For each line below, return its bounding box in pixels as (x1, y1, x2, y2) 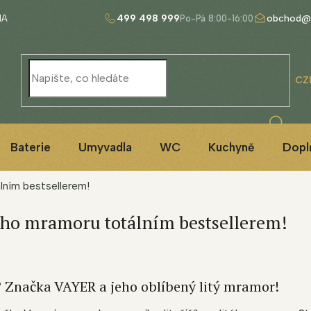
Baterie (10, 140, 51, 154)
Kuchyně (208, 140, 255, 154)
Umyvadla (78, 140, 132, 154)
